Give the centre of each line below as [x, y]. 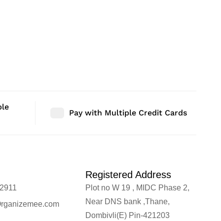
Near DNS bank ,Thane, [128, 201]
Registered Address [129, 174]
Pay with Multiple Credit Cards [128, 112]
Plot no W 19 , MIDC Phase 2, [138, 187]
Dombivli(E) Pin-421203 [128, 215]
